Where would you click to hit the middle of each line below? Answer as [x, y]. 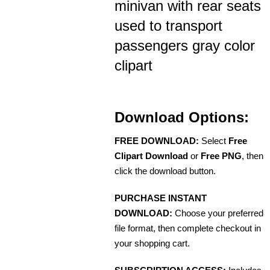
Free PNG [221, 155]
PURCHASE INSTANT [161, 198]
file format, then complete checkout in [188, 228]
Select [214, 140]
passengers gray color [185, 45]
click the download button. [165, 171]
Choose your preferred [218, 213]
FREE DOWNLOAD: [157, 140]
